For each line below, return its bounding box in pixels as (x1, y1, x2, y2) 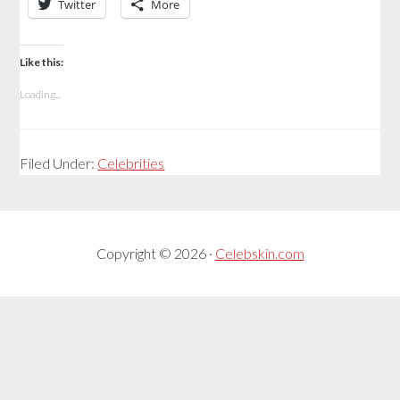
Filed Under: (20, 154, 98, 172)
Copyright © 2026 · (96, 245, 215, 262)
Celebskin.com (214, 245, 304, 262)
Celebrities (97, 154, 165, 172)
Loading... (20, 87, 62, 102)
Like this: (20, 55, 64, 70)
